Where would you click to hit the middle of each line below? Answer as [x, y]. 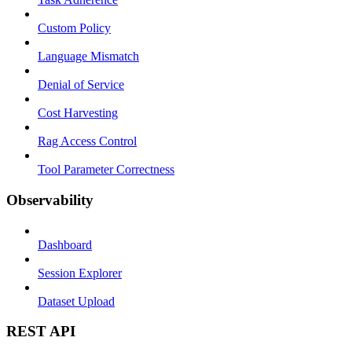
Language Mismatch [88, 57]
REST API [41, 332]
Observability [50, 200]
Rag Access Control [87, 141]
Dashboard [65, 244]
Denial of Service [81, 85]
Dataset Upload [76, 301]
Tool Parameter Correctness [106, 170]
